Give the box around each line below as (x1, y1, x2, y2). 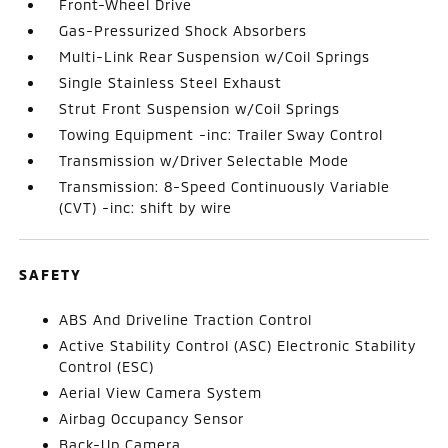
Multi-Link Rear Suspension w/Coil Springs (59, 47, 371, 65)
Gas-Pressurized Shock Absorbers (59, 21, 308, 39)
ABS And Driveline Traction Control (59, 310, 313, 328)
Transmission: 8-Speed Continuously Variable (59, 177, 391, 195)
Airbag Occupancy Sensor (59, 409, 245, 427)
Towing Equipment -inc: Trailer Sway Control (59, 125, 384, 143)
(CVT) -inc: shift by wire (59, 198, 233, 216)
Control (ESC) (59, 357, 155, 375)
